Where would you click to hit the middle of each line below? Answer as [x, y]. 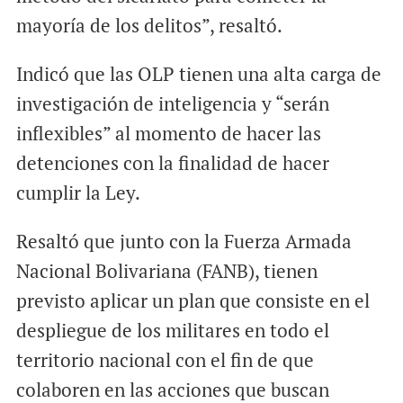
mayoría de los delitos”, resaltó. [149, 26]
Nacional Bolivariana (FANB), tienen [166, 271]
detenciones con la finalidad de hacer [172, 163]
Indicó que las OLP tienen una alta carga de [198, 74]
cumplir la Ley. [78, 193]
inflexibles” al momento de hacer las [168, 134]
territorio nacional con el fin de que [165, 360]
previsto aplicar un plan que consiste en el [193, 301]
